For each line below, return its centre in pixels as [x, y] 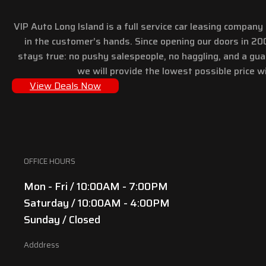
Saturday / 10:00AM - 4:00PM [97, 203]
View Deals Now [65, 85]
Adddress [42, 245]
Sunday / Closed [62, 219]
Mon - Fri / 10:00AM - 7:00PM [96, 186]
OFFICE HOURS [50, 161]
